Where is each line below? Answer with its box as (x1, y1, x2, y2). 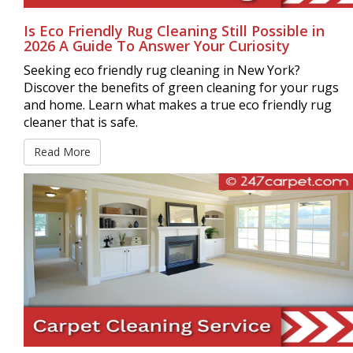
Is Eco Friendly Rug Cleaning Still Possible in (24, 21, 325, 40)
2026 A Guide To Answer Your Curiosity (24, 36, 290, 55)
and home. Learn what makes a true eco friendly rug (24, 96, 332, 113)
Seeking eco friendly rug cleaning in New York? (24, 61, 300, 79)
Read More (34, 144, 91, 159)
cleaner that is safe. (24, 113, 138, 131)
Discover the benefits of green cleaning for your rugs (24, 79, 339, 96)
